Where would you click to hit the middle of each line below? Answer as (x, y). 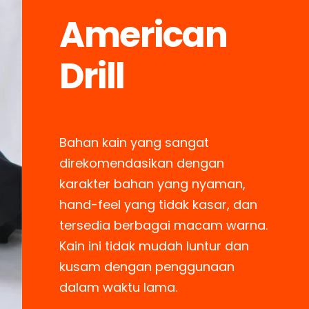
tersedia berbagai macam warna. (164, 225)
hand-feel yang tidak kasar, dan (159, 204)
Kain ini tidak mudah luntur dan (154, 246)
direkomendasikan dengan (142, 163)
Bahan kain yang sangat (134, 142)
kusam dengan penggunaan (147, 266)
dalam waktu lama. (119, 287)
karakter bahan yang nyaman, (153, 183)
